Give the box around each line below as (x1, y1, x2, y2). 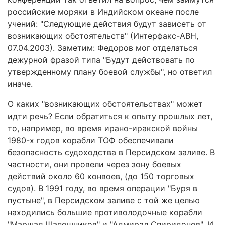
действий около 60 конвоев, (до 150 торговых (8, 171, 194, 181)
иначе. (8, 79, 33, 89)
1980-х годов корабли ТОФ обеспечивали (8, 135, 174, 145)
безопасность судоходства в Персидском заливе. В (8, 147, 215, 157)
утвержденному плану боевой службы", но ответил (8, 67, 212, 77)
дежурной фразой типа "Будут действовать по (8, 55, 195, 65)
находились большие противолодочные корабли (8, 207, 202, 217)
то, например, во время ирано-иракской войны (8, 123, 198, 133)
